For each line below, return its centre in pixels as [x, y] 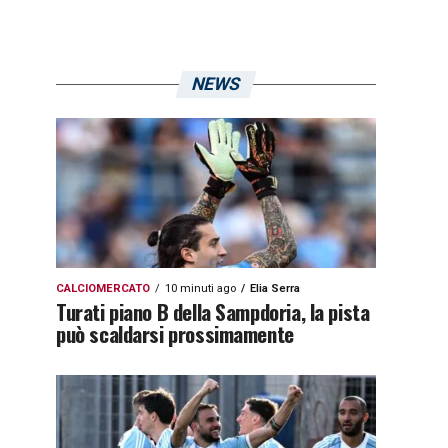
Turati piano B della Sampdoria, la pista [213, 311]
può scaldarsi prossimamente [175, 333]
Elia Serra [275, 288]
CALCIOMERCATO [103, 288]
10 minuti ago [200, 288]
